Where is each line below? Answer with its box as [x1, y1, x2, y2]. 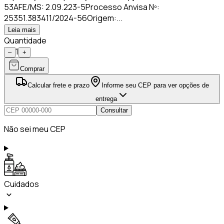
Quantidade [4, 34, 46, 46]
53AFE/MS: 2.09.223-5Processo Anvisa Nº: [4, 1, 159, 12]
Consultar [100, 106, 128, 114]
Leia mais [8, 25, 36, 33]
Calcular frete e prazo [27, 81, 89, 89]
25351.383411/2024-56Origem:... [4, 12, 122, 23]
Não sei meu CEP [4, 123, 65, 134]
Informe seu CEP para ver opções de [101, 81, 209, 89]
